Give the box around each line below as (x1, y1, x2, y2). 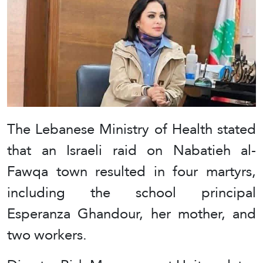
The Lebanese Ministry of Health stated (7, 116, 256, 143)
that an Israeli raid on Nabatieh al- (7, 137, 256, 164)
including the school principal (7, 179, 256, 206)
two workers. (7, 221, 87, 248)
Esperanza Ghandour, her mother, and (7, 200, 256, 227)
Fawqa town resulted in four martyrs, (7, 158, 256, 185)
